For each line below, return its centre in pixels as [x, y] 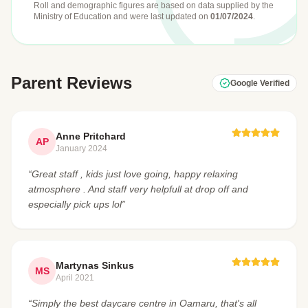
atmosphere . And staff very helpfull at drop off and [138, 189]
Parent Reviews [71, 83]
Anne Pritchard [91, 136]
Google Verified [260, 83]
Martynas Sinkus [95, 265]
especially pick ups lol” [77, 204]
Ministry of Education [74, 16]
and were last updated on [162, 16]
